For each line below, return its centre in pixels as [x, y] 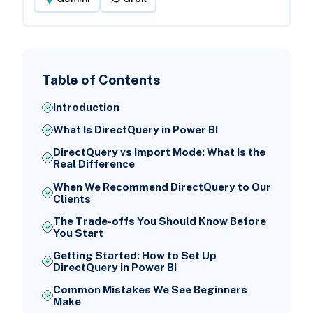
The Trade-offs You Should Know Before [159, 221]
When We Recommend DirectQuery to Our [162, 187]
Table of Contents [101, 80]
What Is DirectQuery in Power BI [135, 130]
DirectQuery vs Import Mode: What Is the [159, 152]
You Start [78, 233]
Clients [72, 198]
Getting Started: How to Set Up [134, 256]
